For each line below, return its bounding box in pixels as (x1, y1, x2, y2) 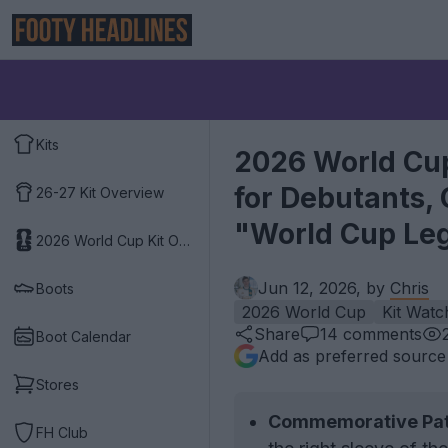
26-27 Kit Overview (36, 183, 164, 201)
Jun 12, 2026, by (258, 278, 390, 298)
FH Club (36, 423, 88, 441)
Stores (36, 375, 79, 393)
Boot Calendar (36, 327, 131, 345)
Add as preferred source (258, 346, 446, 366)
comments (338, 324, 422, 344)
